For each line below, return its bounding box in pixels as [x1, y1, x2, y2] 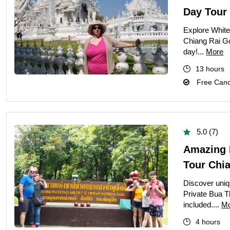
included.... [183, 200, 222, 209]
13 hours [196, 65, 225, 73]
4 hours [196, 218, 221, 226]
